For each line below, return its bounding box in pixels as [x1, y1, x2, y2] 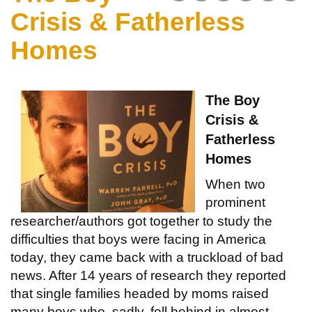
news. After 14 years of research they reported [10, 267, 286, 283]
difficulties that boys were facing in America [10, 231, 266, 247]
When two [205, 176, 265, 192]
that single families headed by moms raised [10, 286, 269, 301]
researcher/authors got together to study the [10, 213, 272, 228]
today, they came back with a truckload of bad [10, 249, 283, 265]
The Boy [205, 92, 260, 108]
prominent [205, 194, 265, 210]
